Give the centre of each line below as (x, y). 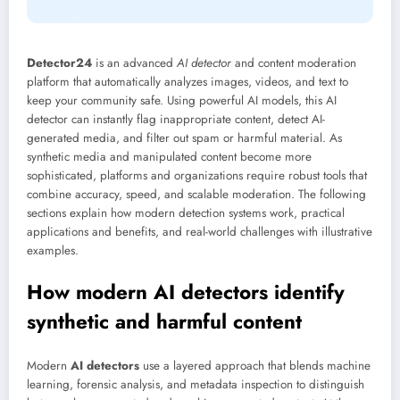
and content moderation (294, 63)
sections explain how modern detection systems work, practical (186, 213)
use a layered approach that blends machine (255, 366)
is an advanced (134, 63)
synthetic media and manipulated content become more (169, 157)
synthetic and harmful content (164, 321)
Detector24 (59, 63)
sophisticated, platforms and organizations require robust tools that (197, 176)
